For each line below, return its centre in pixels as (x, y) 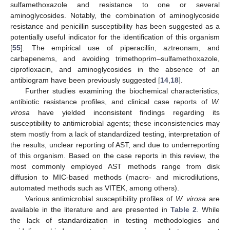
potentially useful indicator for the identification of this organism (115, 37)
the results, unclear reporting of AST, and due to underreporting (115, 145)
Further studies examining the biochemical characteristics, (122, 91)
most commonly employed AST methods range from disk (115, 167)
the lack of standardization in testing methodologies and (115, 221)
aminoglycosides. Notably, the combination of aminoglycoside (115, 16)
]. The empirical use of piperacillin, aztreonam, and (120, 48)
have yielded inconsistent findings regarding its (125, 113)
